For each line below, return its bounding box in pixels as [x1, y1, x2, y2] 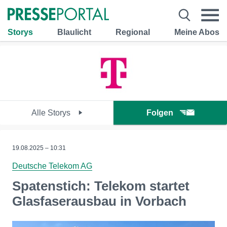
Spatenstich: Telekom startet [12, 178, 190, 194]
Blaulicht [57, 27, 91, 36]
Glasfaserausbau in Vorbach [12, 194, 186, 209]
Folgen [146, 108, 173, 117]
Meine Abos [174, 27, 219, 36]
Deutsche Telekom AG [12, 162, 92, 170]
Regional [116, 27, 150, 36]
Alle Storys [31, 108, 72, 117]
